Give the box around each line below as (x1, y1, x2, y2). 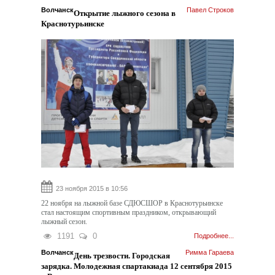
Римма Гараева (185, 249, 234, 256)
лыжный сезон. (41, 217, 88, 226)
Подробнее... (193, 232, 234, 239)
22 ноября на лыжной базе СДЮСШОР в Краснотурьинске (41, 199, 223, 207)
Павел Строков (186, 6, 234, 14)
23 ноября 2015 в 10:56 (56, 185, 128, 192)
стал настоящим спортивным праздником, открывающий (41, 208, 217, 217)
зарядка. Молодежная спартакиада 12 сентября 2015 (41, 261, 233, 271)
